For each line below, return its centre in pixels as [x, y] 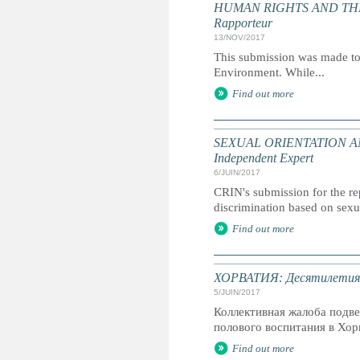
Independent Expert [264, 158]
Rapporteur [243, 23]
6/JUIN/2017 [237, 172]
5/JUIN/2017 [237, 292]
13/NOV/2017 [239, 37]
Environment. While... [269, 72]
